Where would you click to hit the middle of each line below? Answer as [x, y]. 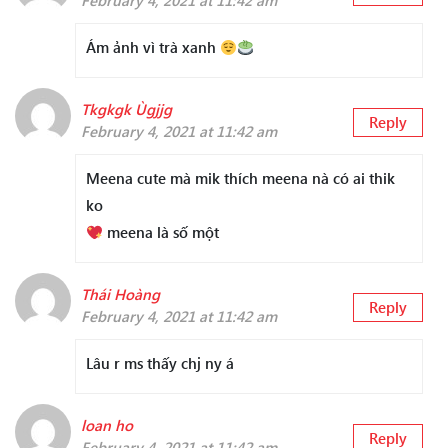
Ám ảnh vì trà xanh [153, 47]
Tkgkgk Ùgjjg [126, 109]
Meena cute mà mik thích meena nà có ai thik [240, 178]
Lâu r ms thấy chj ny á [160, 363]
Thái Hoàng [120, 294]
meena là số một [161, 232]
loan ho [107, 425]
